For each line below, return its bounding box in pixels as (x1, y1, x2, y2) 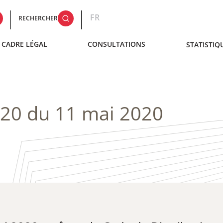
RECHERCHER (18, 14, 58, 22)
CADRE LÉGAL (1, 39, 47, 49)
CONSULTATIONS (88, 39, 146, 49)
